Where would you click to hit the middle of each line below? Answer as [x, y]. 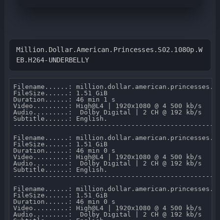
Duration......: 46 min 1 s [66, 100]
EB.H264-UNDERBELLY [53, 60]
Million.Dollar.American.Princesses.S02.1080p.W [109, 50]
